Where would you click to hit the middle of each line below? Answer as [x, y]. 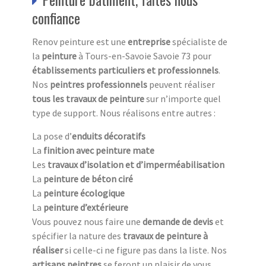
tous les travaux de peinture [88, 98]
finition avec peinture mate [99, 150]
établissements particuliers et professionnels [125, 70]
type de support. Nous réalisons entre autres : [124, 113]
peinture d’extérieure [86, 207]
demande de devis [179, 221]
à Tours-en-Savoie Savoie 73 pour [145, 56]
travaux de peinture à [165, 235]
